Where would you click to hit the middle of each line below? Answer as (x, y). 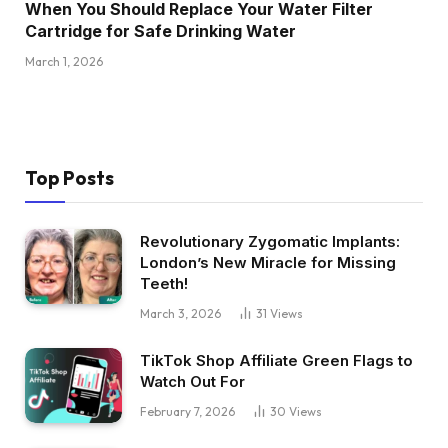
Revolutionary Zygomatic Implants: (270, 242)
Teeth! (164, 284)
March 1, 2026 (64, 62)
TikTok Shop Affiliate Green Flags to (276, 361)
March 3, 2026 (180, 314)
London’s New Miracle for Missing (268, 263)
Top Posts (69, 178)
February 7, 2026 (187, 412)
